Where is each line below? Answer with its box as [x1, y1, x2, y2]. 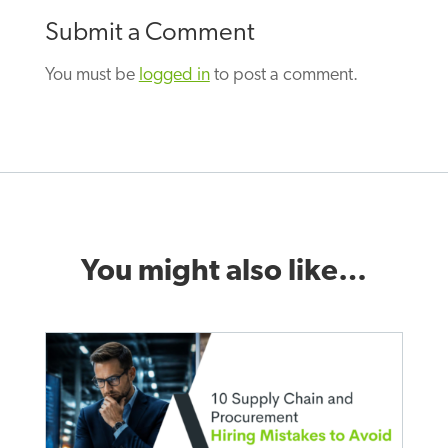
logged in [138, 65, 210, 85]
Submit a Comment [44, 19, 255, 47]
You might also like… [80, 256, 367, 288]
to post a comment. [209, 65, 358, 85]
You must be [44, 65, 139, 85]
